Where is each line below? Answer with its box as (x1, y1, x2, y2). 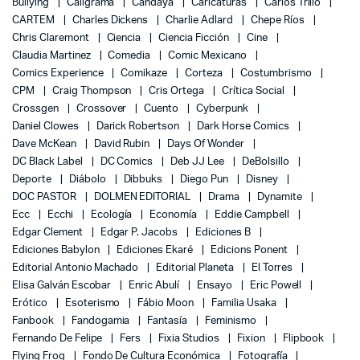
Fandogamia (71, 315, 133, 326)
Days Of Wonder (167, 138, 247, 149)
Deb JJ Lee (170, 156, 227, 167)
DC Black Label (12, 156, 85, 167)
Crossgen (12, 103, 61, 114)
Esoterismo (64, 297, 123, 309)
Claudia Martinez (12, 50, 93, 61)
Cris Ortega (149, 85, 207, 96)
